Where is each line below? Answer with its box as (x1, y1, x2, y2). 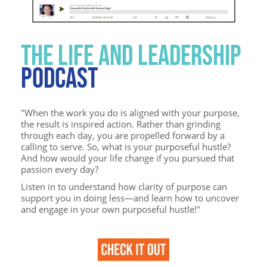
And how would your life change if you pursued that (21, 151, 234, 164)
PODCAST (21, 61, 98, 94)
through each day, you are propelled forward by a (21, 129, 225, 141)
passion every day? (21, 163, 101, 175)
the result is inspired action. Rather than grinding (21, 117, 221, 130)
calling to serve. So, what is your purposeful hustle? (21, 140, 231, 153)
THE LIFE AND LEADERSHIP (21, 38, 241, 72)
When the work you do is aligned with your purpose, (24, 106, 240, 119)
